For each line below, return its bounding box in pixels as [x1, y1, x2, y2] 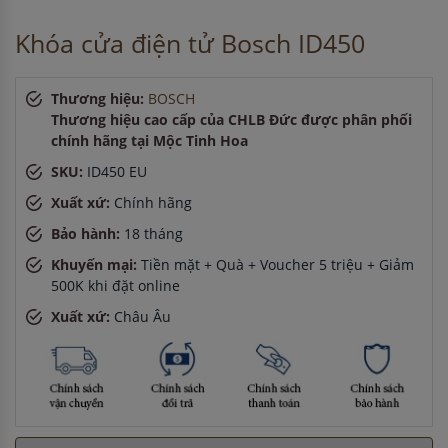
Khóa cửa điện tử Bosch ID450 [15, 25, 365, 60]
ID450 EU [87, 161, 147, 181]
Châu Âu [114, 306, 171, 326]
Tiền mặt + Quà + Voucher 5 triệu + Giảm [141, 254, 414, 274]
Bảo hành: [51, 223, 124, 243]
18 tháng [124, 223, 183, 243]
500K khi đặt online [51, 275, 180, 295]
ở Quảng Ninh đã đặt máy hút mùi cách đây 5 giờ [95, 13, 426, 33]
